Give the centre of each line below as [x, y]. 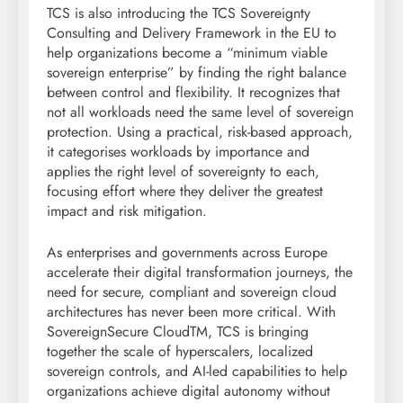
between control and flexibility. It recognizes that [193, 92]
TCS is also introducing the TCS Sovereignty [179, 13]
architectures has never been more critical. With [191, 311]
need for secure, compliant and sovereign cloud [192, 291]
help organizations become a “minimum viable [187, 52]
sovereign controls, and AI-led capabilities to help [197, 371]
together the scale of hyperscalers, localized [180, 351]
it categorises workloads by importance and [178, 151]
